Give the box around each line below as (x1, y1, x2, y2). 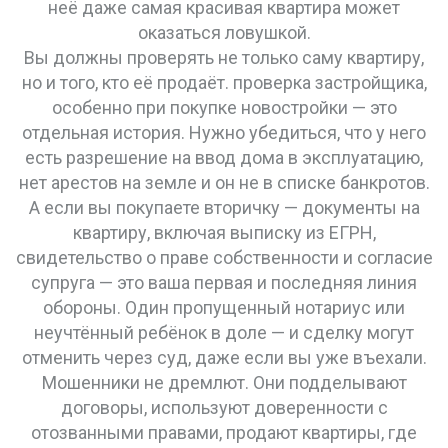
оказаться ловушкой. (137, 22, 311, 43)
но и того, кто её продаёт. (21, 72, 233, 93)
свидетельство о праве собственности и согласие (15, 247, 433, 268)
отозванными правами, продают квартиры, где (31, 422, 417, 443)
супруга (31, 272, 95, 293)
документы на (301, 197, 420, 218)
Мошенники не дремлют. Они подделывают (41, 372, 407, 393)
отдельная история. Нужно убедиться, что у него (22, 122, 426, 143)
